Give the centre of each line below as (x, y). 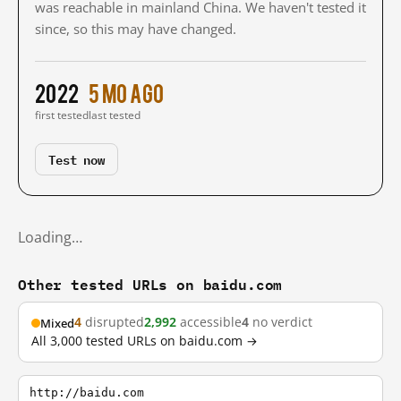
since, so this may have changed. (136, 29)
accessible (209, 322)
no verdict (281, 322)
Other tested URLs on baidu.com (150, 284)
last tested (115, 115)
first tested (62, 115)
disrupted (113, 322)
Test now (77, 159)
